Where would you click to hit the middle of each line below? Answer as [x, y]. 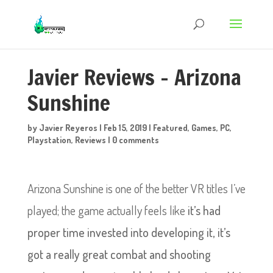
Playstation [49, 140]
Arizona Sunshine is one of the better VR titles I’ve [136, 188]
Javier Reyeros [68, 128]
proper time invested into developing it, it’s [129, 232]
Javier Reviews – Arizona [134, 77]
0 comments [135, 140]
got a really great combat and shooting [119, 254]
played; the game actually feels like [107, 210]
